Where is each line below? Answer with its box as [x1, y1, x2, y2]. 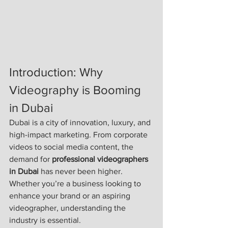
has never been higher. [39, 167, 125, 176]
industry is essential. [9, 216, 81, 225]
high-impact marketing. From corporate [9, 130, 150, 139]
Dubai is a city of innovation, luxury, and [9, 118, 153, 127]
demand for [9, 155, 52, 164]
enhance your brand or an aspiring [9, 191, 132, 201]
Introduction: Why [9, 65, 106, 79]
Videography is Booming [9, 83, 144, 97]
